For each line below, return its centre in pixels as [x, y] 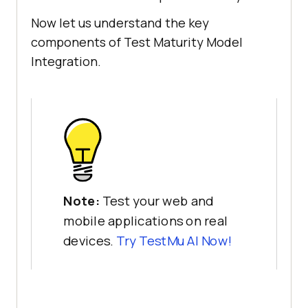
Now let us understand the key [120, 23]
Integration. [66, 62]
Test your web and [158, 201]
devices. [90, 241]
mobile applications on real [146, 221]
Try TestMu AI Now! [174, 241]
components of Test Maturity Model [137, 42]
